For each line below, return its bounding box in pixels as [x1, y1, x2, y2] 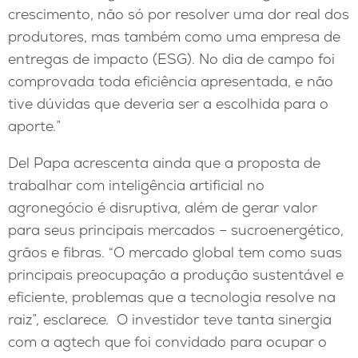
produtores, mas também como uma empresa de [8, 27, 340, 46]
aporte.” [8, 117, 61, 136]
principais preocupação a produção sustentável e [8, 265, 344, 284]
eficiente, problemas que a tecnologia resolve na [8, 287, 336, 306]
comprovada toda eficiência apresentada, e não [8, 72, 333, 91]
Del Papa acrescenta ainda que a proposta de [8, 153, 320, 172]
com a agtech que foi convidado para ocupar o [8, 332, 327, 351]
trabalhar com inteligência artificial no [8, 175, 265, 194]
